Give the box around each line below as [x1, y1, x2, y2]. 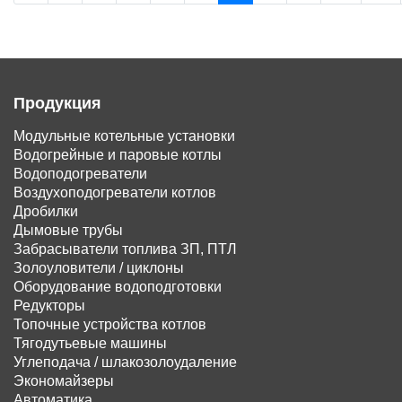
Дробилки [13, 203, 78, 219]
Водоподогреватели [13, 165, 147, 181]
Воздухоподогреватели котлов [13, 184, 216, 200]
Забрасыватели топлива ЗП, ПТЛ [13, 240, 237, 257]
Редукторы [13, 297, 85, 313]
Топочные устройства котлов [13, 316, 206, 332]
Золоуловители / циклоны [13, 259, 184, 275]
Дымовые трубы [13, 222, 123, 238]
